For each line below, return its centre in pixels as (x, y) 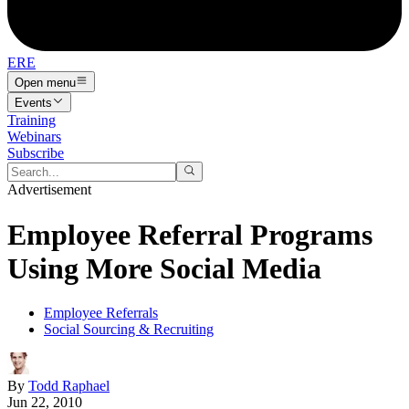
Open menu (45, 82)
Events (33, 102)
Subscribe (36, 152)
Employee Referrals (101, 313)
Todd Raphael (69, 386)
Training (31, 120)
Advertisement (49, 190)
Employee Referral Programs (190, 234)
